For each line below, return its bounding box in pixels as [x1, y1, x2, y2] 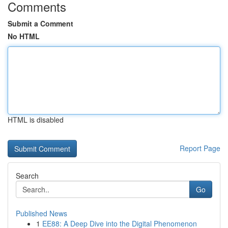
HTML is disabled [8, 115, 64, 125]
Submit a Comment [8, 18, 73, 28]
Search [16, 170, 39, 181]
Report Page [180, 143, 220, 153]
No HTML [8, 31, 40, 41]
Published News [16, 208, 67, 218]
